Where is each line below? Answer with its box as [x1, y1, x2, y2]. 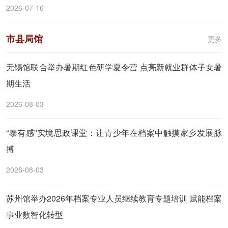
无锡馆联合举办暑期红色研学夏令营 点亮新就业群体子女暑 [6, 61, 222, 73]
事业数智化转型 [6, 209, 63, 220]
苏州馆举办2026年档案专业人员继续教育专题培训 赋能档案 [6, 192, 222, 204]
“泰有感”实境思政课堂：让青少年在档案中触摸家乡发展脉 [6, 127, 222, 138]
